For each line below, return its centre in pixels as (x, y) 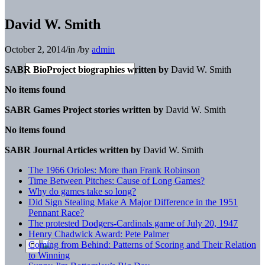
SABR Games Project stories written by (84, 109)
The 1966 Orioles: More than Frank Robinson (114, 170)
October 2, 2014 (35, 49)
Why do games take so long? (82, 191)
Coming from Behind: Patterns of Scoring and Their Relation (142, 244)
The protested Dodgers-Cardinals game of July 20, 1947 (133, 223)
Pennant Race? (56, 212)
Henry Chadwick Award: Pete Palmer (99, 234)
